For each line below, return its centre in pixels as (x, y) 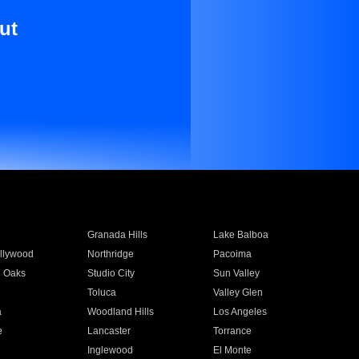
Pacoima (233, 254)
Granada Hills (117, 235)
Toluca (101, 292)
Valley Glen (238, 292)
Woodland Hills (120, 312)
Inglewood (110, 350)
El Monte (233, 350)
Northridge (110, 254)
